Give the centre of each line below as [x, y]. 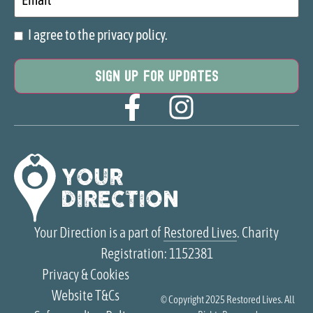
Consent [30, 35]
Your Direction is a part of [99, 233]
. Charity [258, 233]
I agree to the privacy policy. [98, 34]
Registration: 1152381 [156, 254]
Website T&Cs [85, 296]
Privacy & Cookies [85, 275]
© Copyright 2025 [194, 300]
